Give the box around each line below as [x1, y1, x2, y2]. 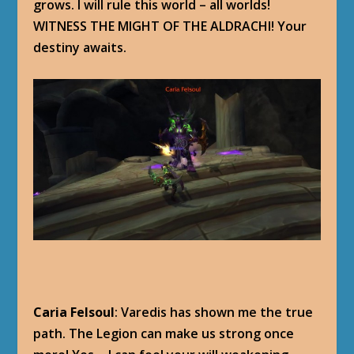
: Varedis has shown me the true [115, 303, 314, 321]
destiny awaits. [33, 39, 127, 57]
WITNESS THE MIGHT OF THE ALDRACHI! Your [33, 17, 307, 36]
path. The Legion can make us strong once [33, 324, 295, 342]
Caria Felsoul [33, 303, 115, 321]
